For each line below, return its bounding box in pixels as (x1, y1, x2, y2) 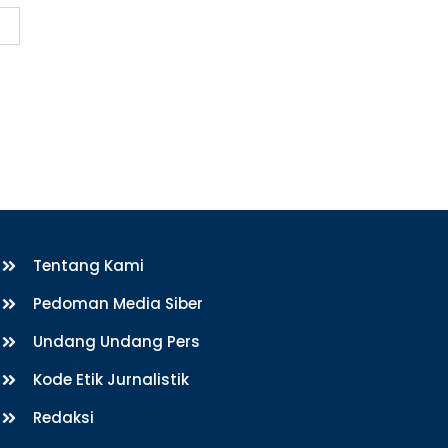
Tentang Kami (33, 254, 145, 276)
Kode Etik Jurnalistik (33, 368, 190, 390)
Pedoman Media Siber (33, 292, 204, 314)
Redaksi (33, 406, 95, 428)
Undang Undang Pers (33, 330, 201, 352)
